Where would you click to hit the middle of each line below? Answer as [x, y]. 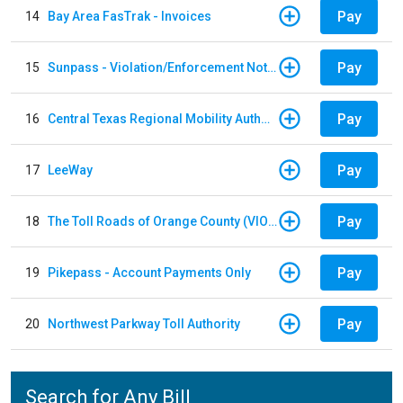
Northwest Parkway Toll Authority [144, 323]
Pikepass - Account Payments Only [149, 272]
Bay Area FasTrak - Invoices [130, 16]
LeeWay [70, 170]
